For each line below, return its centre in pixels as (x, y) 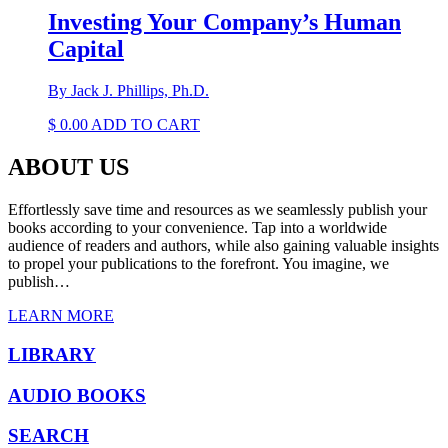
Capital (86, 48)
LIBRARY (52, 354)
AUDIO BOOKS (77, 395)
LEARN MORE (61, 316)
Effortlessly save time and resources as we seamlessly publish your (217, 210)
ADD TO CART (145, 125)
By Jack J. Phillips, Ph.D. (128, 91)
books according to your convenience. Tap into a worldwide (197, 228)
